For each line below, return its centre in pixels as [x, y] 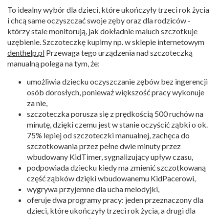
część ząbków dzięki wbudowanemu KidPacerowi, [111, 178]
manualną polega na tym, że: [54, 63]
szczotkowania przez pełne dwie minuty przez [104, 146]
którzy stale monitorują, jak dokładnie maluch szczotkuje [102, 31]
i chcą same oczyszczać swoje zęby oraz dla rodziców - [99, 20]
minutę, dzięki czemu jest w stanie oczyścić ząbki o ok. [117, 124]
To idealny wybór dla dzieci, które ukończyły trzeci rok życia [108, 9]
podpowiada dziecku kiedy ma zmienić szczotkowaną [116, 167]
